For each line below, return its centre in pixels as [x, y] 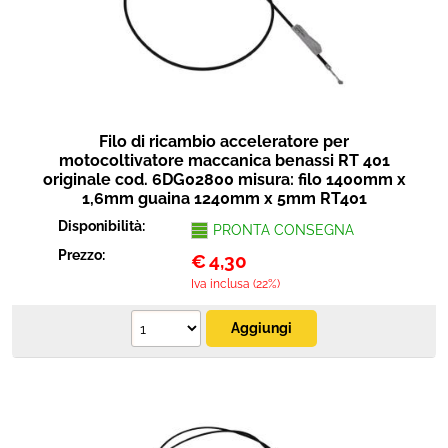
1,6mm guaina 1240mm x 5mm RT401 [224, 198]
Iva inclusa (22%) [235, 284]
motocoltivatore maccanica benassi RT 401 [224, 160]
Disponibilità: [103, 226]
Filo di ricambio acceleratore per [224, 141]
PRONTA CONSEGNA [283, 230]
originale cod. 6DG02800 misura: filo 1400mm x [224, 179]
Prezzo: [83, 255]
